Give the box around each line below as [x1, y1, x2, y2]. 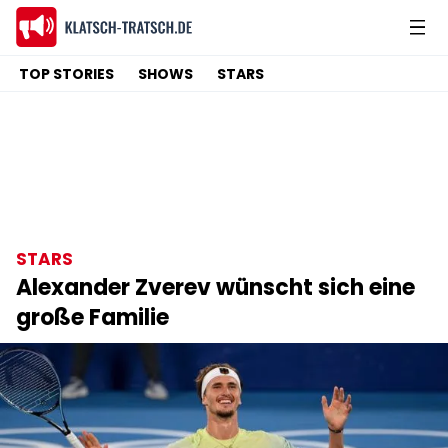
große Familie [16, 302, 169, 333]
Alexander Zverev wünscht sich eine [16, 272, 415, 303]
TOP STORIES [19, 64, 115, 84]
